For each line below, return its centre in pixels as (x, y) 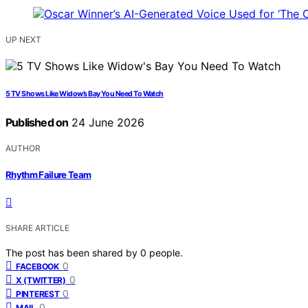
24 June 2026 (107, 123)
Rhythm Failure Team (48, 174)
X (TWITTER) (41, 280)
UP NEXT (23, 40)
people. (166, 252)
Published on (37, 123)
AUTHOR (23, 148)
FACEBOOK (37, 266)
